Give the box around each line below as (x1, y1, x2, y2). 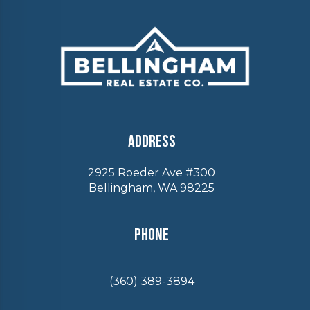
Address (127, 131, 176, 152)
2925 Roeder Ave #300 (88, 165, 215, 179)
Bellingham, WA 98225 (89, 181, 215, 194)
